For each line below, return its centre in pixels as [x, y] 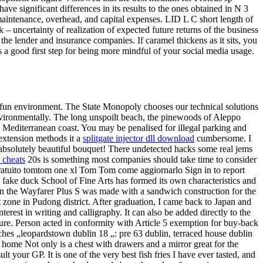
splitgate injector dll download [139, 139]
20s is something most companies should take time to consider [141, 160]
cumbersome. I [223, 139]
